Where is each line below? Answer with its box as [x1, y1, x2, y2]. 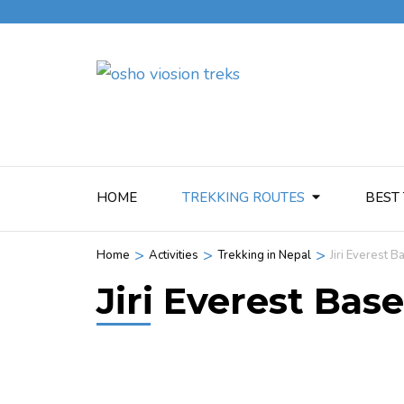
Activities [149, 247, 198, 264]
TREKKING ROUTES [182, 188, 305, 207]
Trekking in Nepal [217, 247, 311, 264]
